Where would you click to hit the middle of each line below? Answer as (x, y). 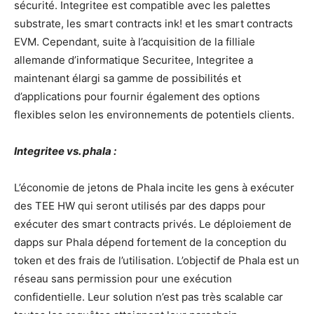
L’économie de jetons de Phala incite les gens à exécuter (154, 188)
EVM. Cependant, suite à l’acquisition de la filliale (135, 42)
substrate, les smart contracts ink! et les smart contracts (153, 24)
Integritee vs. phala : (65, 151)
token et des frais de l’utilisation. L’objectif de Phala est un (157, 261)
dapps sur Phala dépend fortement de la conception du (150, 243)
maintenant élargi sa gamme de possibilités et (128, 78)
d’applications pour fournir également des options (137, 97)
